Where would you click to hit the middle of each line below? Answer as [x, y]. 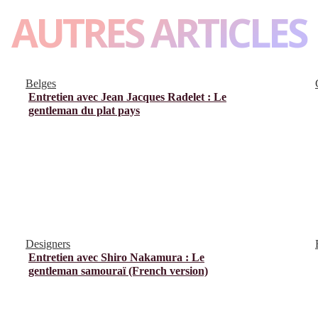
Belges [41, 83]
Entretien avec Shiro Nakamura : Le [116, 257]
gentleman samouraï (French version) [118, 270]
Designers [48, 243]
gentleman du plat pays [84, 110]
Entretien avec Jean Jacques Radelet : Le [127, 97]
